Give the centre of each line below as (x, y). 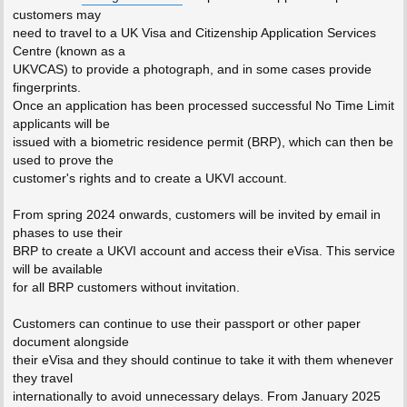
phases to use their (67, 233)
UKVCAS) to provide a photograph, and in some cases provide (192, 69)
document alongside (70, 342)
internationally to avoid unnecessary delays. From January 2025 (196, 397)
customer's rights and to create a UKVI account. (149, 179)
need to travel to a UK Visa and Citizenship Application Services (194, 33)
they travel (42, 378)
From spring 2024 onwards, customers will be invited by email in (196, 215)
